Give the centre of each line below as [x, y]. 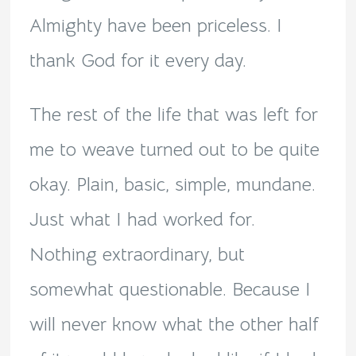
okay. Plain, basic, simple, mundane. [172, 185]
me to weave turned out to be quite [174, 150]
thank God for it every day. [137, 61]
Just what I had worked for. [142, 220]
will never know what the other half [174, 325]
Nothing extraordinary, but [137, 255]
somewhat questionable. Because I [170, 290]
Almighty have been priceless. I [155, 26]
